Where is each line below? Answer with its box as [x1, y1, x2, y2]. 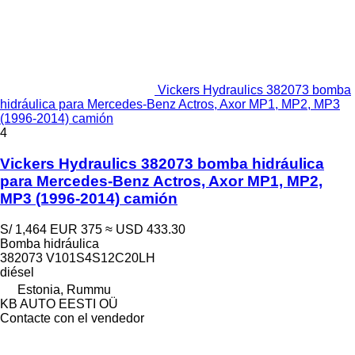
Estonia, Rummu [17, 282, 111, 296]
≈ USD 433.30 [105, 222, 185, 236]
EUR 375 [50, 222, 102, 236]
